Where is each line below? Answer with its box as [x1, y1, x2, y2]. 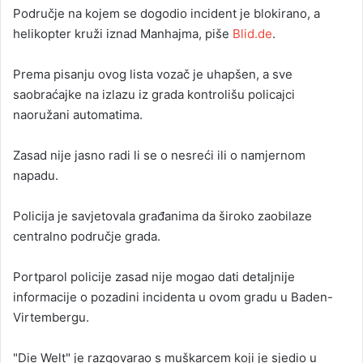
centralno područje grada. [13, 228, 160, 245]
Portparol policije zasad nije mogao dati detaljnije [13, 269, 295, 285]
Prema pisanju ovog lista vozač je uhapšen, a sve [13, 66, 293, 83]
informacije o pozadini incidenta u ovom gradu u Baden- [13, 289, 333, 305]
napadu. [13, 168, 58, 184]
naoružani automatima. [13, 107, 143, 123]
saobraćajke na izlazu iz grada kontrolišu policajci [13, 87, 295, 103]
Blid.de [233, 26, 272, 42]
